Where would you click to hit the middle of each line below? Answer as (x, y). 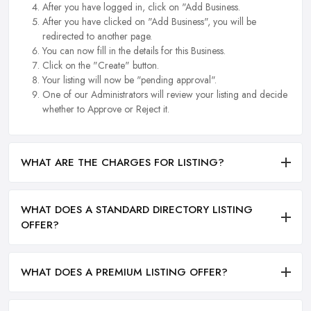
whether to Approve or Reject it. (106, 109)
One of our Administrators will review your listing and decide (165, 94)
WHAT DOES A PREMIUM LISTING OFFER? (124, 272)
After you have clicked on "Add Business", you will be (149, 21)
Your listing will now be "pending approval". (129, 79)
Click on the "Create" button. (101, 65)
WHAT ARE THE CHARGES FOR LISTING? (123, 162)
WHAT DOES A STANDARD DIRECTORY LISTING (137, 209)
